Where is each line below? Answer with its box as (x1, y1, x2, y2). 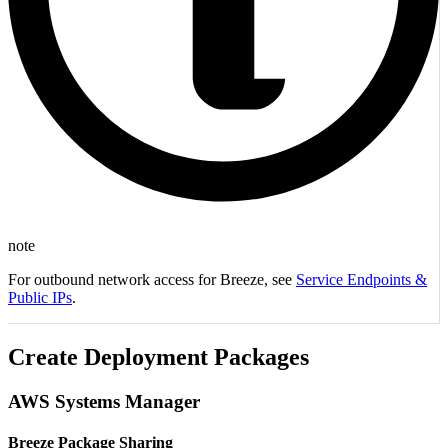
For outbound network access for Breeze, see (8, 271, 296, 288)
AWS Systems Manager (8, 390, 200, 412)
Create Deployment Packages (8, 343, 309, 370)
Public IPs (8, 289, 72, 306)
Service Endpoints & (296, 271, 427, 288)
